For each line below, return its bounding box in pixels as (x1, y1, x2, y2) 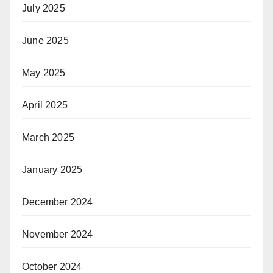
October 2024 (22, 261, 82, 272)
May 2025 (22, 67, 66, 78)
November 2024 (22, 229, 93, 239)
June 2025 (22, 35, 69, 46)
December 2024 (22, 196, 93, 207)
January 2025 (22, 164, 83, 175)
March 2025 (22, 132, 74, 143)
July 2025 (22, 2, 65, 13)
